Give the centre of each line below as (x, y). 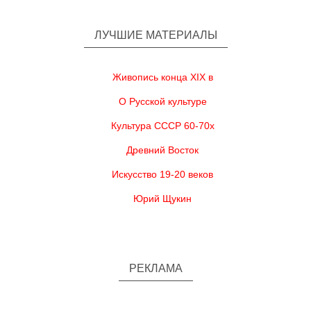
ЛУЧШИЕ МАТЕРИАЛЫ (155, 35)
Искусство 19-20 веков (162, 174)
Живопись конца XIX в (162, 77)
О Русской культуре (162, 101)
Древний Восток (162, 150)
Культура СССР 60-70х (162, 126)
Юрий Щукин (162, 199)
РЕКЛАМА (155, 268)
